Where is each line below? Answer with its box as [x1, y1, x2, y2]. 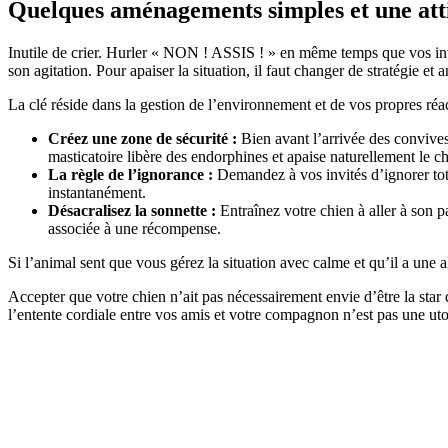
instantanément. [48, 183, 146, 201]
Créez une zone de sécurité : [48, 129, 237, 147]
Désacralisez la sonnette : [48, 201, 216, 219]
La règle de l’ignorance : [48, 165, 213, 183]
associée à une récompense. [48, 219, 221, 237]
